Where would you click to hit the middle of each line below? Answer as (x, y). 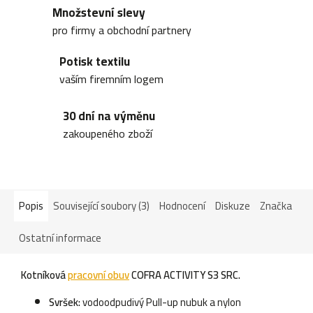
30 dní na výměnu (109, 116)
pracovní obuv (99, 275)
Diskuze (233, 205)
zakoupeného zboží (108, 133)
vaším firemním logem (111, 79)
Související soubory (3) (101, 205)
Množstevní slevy (99, 13)
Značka (276, 205)
